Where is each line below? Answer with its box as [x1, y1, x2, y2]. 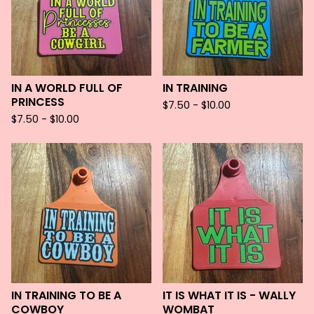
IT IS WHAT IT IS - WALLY [163, 287, 296, 303]
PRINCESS [11, 94, 64, 110]
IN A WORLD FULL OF [11, 80, 123, 96]
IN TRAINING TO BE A [11, 287, 121, 303]
